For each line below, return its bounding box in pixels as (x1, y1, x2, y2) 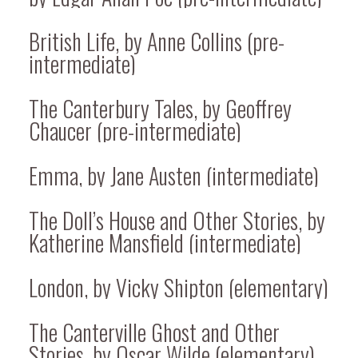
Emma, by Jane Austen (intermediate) (29, 158, 319, 192)
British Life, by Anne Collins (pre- (29, 24, 284, 58)
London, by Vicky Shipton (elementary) (29, 270, 328, 304)
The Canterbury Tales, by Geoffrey (29, 91, 292, 125)
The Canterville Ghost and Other (29, 315, 280, 348)
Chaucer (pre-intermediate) (29, 113, 241, 147)
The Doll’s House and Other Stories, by (29, 203, 325, 237)
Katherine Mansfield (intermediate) (29, 225, 301, 259)
